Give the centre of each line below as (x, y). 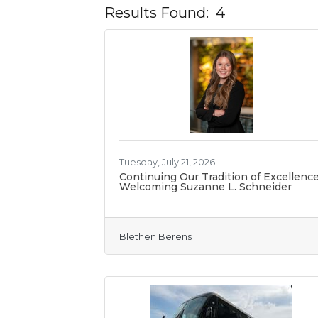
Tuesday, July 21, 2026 (167, 162)
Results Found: (157, 13)
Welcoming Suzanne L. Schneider (205, 187)
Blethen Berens (155, 237)
